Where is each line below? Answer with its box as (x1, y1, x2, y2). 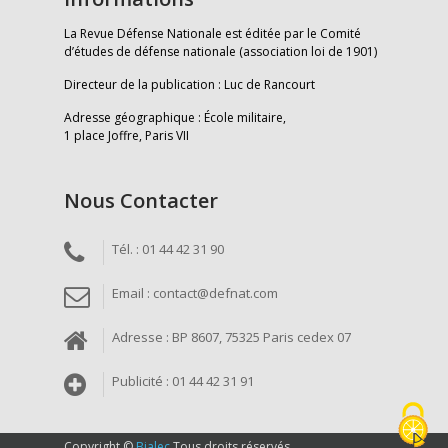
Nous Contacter (64, 187, 218, 215)
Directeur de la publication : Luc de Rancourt (64, 76, 315, 94)
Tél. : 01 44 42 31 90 (111, 240, 224, 259)
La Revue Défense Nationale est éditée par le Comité (64, 25, 361, 43)
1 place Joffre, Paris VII (64, 127, 189, 145)
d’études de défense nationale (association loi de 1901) (64, 43, 377, 61)
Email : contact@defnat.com (111, 284, 278, 303)
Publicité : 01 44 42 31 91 (111, 372, 254, 391)
